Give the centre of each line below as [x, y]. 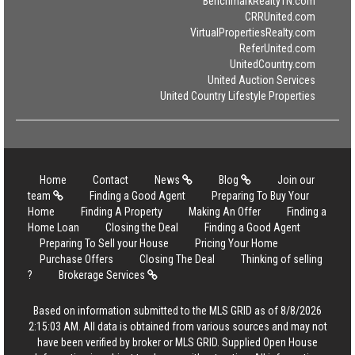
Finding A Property [122, 212]
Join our [296, 180]
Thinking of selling [282, 259]
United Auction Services [261, 80]
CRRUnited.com [280, 17]
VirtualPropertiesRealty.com [253, 32]
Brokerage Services [103, 275]
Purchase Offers [76, 259]
